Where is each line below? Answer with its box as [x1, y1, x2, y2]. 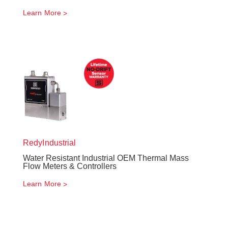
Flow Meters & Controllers [23, 162, 117, 170]
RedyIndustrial [23, 138, 76, 147]
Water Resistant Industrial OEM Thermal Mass [23, 154, 189, 162]
